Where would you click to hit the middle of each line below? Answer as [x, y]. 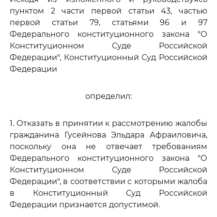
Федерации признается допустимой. [85, 205]
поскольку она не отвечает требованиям [108, 147]
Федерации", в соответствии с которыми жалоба [108, 181]
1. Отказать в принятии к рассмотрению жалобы [108, 123]
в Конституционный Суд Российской [108, 193]
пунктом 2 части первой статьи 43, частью [108, 11]
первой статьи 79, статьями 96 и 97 [108, 23]
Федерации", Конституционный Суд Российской [108, 57]
